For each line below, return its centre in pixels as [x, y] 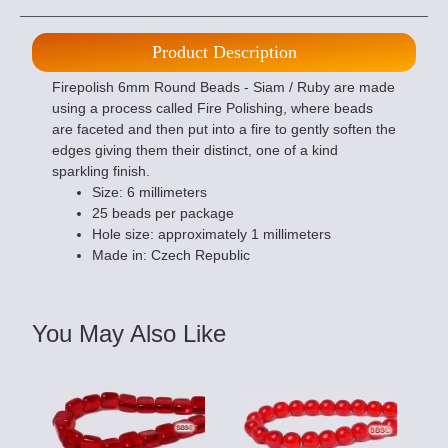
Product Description [224, 52]
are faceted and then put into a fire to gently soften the [224, 129]
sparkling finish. [101, 171]
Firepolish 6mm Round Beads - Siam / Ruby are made [223, 87]
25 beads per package [163, 213]
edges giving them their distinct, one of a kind [195, 150]
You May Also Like [129, 334]
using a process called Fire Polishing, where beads [212, 108]
